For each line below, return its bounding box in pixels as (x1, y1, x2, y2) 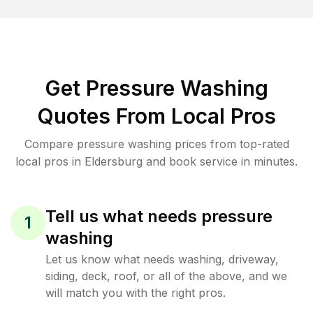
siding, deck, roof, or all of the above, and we (45, 269, 287, 283)
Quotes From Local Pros (37, 103, 276, 129)
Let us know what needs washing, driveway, (45, 252, 279, 266)
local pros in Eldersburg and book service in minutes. (15, 154, 298, 168)
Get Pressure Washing (45, 75, 268, 101)
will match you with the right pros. (45, 286, 226, 300)
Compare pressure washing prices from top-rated (24, 137, 289, 151)
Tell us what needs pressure (45, 206, 272, 226)
